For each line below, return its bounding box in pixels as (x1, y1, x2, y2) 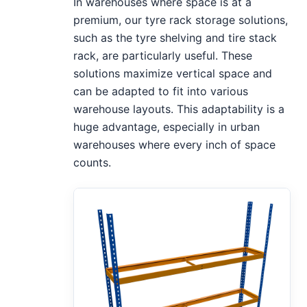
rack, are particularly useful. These (73, 48, 253, 62)
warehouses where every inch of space (73, 137, 276, 151)
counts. (73, 155, 112, 169)
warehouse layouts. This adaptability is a (73, 101, 285, 116)
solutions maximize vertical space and (73, 66, 273, 80)
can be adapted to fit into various (73, 84, 249, 98)
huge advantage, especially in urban (73, 119, 260, 134)
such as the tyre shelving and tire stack (73, 30, 278, 45)
